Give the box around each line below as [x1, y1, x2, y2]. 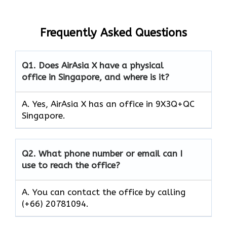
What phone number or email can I [39, 148, 182, 159]
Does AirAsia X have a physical [39, 60, 164, 71]
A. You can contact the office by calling [22, 187, 185, 198]
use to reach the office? [22, 160, 120, 171]
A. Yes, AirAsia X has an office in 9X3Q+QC [22, 99, 195, 109]
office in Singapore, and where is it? [22, 72, 169, 83]
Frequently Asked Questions [40, 26, 187, 40]
